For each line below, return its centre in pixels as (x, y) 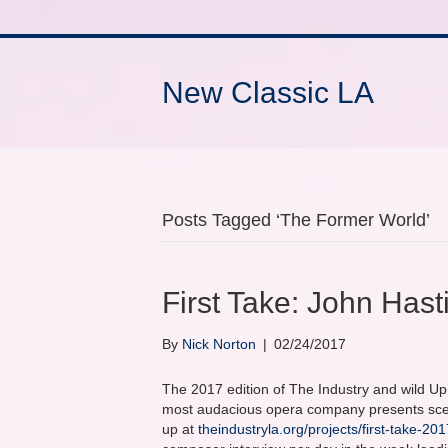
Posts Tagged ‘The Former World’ (296, 220)
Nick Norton (219, 344)
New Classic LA (268, 92)
